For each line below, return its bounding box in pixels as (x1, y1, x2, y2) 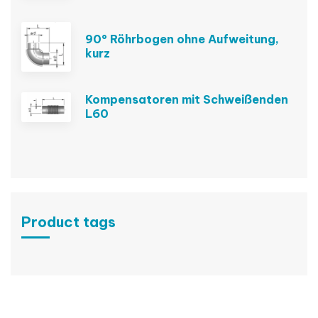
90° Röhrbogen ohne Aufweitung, (85, 32, 279, 47)
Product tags (21, 213, 116, 231)
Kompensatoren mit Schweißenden (85, 92, 288, 107)
